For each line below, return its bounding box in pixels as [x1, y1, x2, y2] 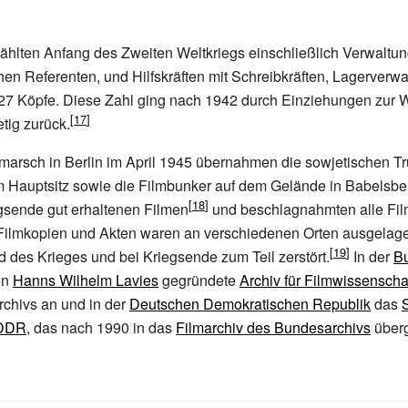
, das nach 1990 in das [26, 317, 176, 338]
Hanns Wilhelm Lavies [13, 270, 158, 291]
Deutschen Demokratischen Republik [129, 293, 371, 314]
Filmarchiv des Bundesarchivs [176, 317, 371, 338]
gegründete [158, 270, 240, 291]
